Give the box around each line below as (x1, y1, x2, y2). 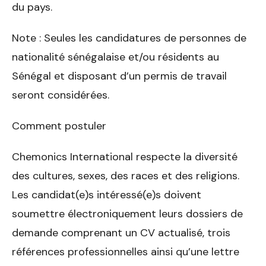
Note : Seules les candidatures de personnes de (12, 30, 246, 45)
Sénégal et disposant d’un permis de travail (12, 68, 227, 83)
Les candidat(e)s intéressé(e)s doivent (12, 187, 201, 202)
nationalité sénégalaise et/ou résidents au (12, 49, 219, 64)
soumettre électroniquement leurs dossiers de (12, 206, 243, 221)
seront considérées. (12, 87, 109, 102)
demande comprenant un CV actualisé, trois (12, 225, 230, 240)
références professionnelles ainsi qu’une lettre (12, 244, 239, 259)
